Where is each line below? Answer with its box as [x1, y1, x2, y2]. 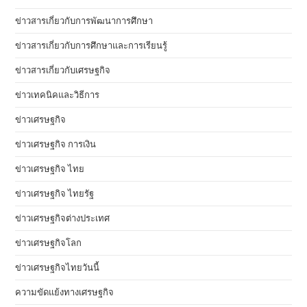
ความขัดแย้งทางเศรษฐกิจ [15, 286, 114, 298]
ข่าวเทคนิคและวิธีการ [15, 88, 100, 101]
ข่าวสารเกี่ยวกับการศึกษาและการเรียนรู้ [15, 39, 168, 51]
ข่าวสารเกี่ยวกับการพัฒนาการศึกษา [15, 14, 153, 27]
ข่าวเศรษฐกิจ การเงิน [15, 138, 97, 150]
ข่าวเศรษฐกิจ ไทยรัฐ [15, 187, 95, 199]
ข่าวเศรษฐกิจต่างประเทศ [15, 212, 110, 224]
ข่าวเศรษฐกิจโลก [15, 236, 82, 249]
